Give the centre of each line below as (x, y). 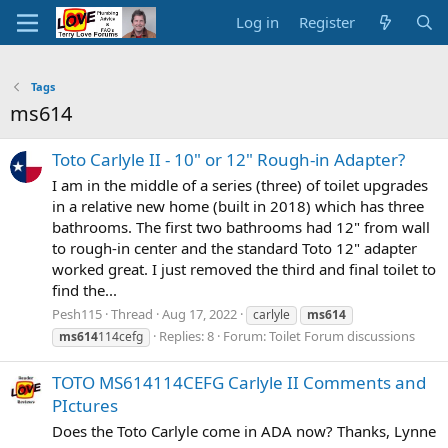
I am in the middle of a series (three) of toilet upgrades (240, 185)
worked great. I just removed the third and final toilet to (244, 269)
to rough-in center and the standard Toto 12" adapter (234, 248)
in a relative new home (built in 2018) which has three (238, 206)
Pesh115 (77, 313)
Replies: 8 (186, 335)
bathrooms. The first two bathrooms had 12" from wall (241, 227)
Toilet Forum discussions (342, 335)
